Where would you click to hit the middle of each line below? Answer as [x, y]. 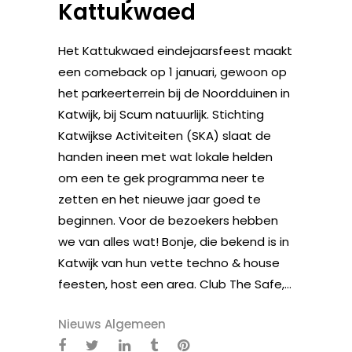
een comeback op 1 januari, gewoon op [172, 71]
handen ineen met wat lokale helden [165, 156]
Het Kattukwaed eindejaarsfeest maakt [175, 50]
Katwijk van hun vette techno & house [169, 262]
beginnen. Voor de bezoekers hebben [168, 220]
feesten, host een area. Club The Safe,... [175, 284]
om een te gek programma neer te [161, 178]
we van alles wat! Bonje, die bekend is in [174, 241]
